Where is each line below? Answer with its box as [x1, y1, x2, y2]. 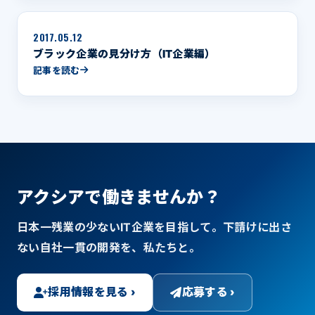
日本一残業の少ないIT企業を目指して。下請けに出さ [17, 219, 292, 234]
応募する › [181, 285, 236, 300]
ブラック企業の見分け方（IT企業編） [33, 46, 216, 60]
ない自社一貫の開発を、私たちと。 [17, 240, 201, 255]
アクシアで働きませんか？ [17, 186, 221, 207]
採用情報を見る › [48, 285, 136, 300]
